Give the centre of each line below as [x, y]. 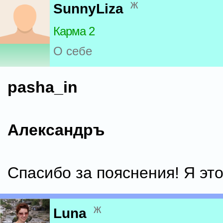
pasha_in [43, 87]
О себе [73, 51]
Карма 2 [74, 31]
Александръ [56, 130]
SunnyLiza [88, 9]
